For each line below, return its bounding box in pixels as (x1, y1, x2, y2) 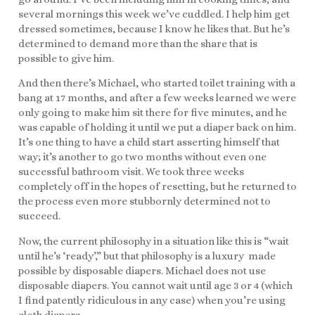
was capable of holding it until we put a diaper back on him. (18, 121, 296, 134)
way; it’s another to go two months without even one (18, 150, 266, 164)
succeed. (18, 210, 60, 223)
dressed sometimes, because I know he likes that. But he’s (18, 22, 290, 35)
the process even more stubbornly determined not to (18, 195, 271, 208)
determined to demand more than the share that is (18, 37, 257, 50)
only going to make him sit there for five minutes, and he (18, 106, 287, 120)
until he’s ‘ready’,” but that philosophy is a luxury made (18, 249, 276, 262)
